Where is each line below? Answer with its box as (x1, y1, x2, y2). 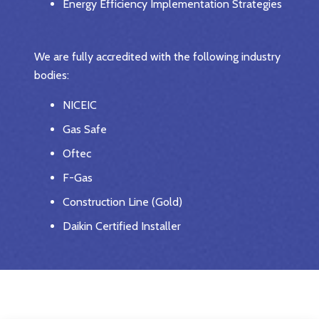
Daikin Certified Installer (63, 219, 181, 233)
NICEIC (63, 98, 97, 112)
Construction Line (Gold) (63, 194, 182, 209)
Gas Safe (63, 122, 107, 136)
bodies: (34, 68, 69, 82)
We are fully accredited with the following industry (34, 49, 281, 63)
